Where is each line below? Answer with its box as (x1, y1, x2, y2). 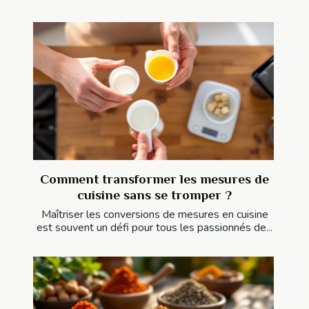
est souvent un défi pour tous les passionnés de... (37, 219, 272, 235)
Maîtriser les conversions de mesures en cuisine (41, 206, 268, 222)
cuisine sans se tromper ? (77, 187, 232, 202)
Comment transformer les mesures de (40, 171, 269, 186)
